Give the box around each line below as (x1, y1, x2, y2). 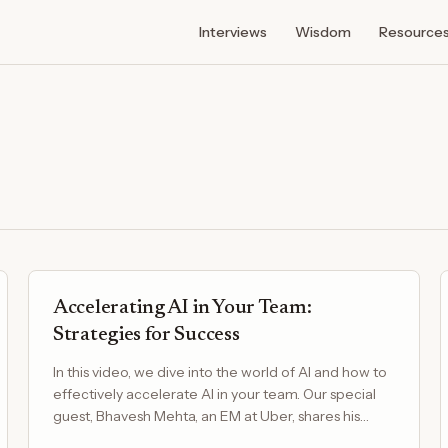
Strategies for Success (53, 325, 240, 345)
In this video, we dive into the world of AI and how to (53, 363, 387, 381)
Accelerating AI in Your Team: (53, 298, 312, 318)
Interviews (199, 23, 267, 41)
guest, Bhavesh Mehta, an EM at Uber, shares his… (53, 407, 369, 425)
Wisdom (295, 23, 351, 41)
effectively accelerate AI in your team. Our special (53, 385, 376, 403)
